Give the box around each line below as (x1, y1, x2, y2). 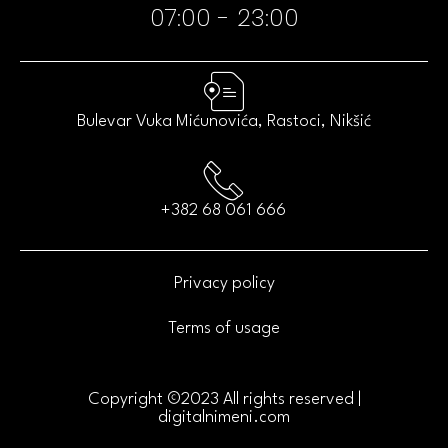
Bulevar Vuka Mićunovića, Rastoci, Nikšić (77, 112, 371, 130)
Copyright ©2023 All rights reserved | (87, 390, 361, 408)
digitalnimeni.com (158, 408, 290, 426)
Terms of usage (168, 319, 280, 337)
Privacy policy (173, 274, 275, 292)
